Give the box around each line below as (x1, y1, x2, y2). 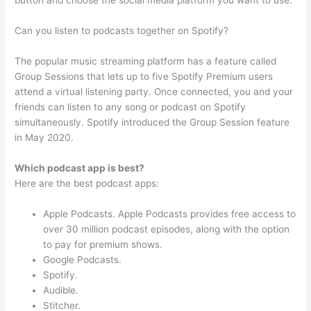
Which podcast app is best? (15, 162, 145, 174)
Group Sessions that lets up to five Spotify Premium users (15, 70, 274, 82)
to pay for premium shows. (43, 238, 163, 250)
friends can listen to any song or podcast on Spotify (15, 101, 246, 112)
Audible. (43, 284, 79, 296)
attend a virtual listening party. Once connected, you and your (15, 85, 294, 97)
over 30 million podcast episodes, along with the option (43, 223, 290, 235)
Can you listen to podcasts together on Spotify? (15, 25, 229, 37)
